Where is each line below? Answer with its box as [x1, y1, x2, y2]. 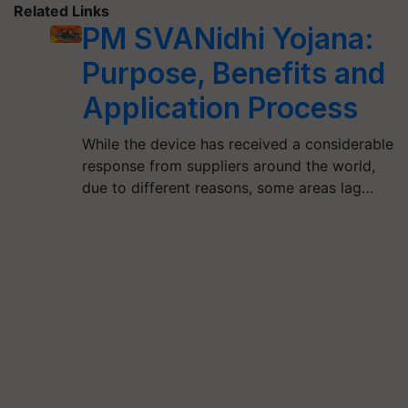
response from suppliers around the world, [81, 157, 375, 175]
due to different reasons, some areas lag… [81, 178, 373, 197]
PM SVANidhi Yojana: [81, 21, 374, 56]
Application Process [81, 90, 358, 126]
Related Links [14, 2, 109, 20]
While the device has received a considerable [81, 135, 393, 153]
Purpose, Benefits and [81, 56, 385, 91]
